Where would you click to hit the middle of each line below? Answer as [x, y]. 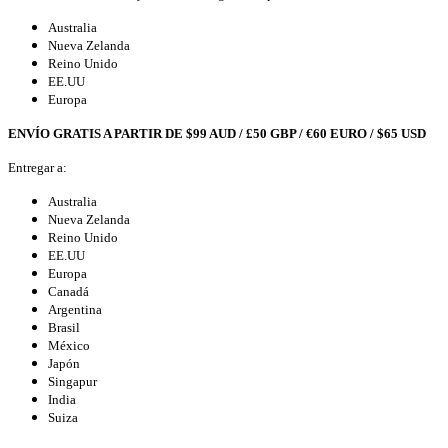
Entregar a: [37, 167]
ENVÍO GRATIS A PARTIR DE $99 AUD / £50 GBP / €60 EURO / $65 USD [217, 133]
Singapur [72, 381]
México [69, 345]
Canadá [68, 291]
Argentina [75, 309]
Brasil [64, 327]
